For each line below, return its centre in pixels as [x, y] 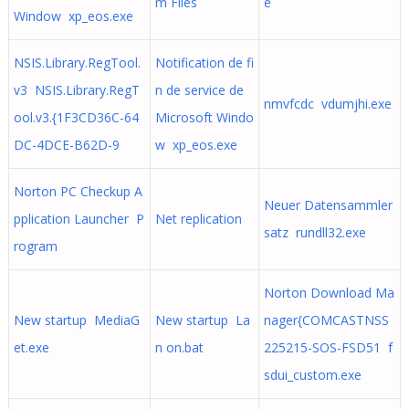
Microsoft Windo [204, 117]
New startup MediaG [76, 320]
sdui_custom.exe [312, 375]
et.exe [31, 347]
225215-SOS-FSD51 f [328, 347]
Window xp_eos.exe [73, 16]
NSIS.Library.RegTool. [77, 63]
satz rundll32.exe [315, 232]
